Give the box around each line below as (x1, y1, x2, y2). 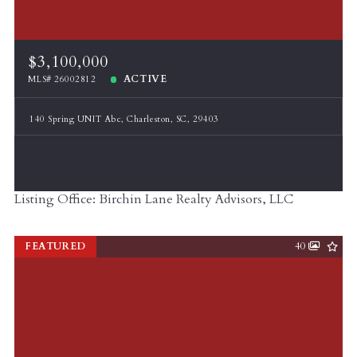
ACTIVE (123, 72, 167, 86)
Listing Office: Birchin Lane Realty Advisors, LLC (14, 190, 293, 209)
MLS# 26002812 (28, 73, 96, 85)
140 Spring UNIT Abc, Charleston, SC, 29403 (29, 112, 219, 125)
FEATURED (24, 239, 86, 253)
